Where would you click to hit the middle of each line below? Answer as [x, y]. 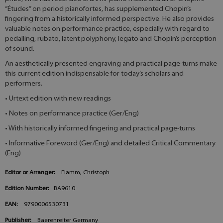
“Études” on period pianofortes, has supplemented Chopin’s [98, 9]
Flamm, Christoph [85, 173]
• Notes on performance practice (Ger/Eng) [72, 114]
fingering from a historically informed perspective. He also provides [110, 19]
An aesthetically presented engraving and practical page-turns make [111, 64]
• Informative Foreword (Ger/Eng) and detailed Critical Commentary [110, 144]
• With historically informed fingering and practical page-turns [100, 129]
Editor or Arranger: [30, 173]
